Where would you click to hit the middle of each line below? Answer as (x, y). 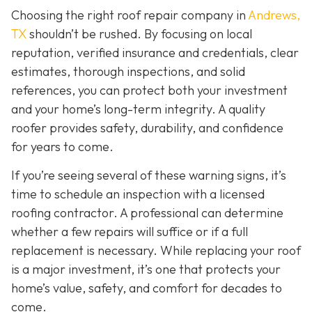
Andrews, (274, 15)
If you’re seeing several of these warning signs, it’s (149, 175)
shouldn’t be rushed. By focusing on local (139, 33)
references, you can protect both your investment (149, 90)
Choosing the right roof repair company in (130, 15)
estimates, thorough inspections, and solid (128, 71)
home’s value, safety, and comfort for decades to (147, 288)
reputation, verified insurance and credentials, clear (155, 52)
